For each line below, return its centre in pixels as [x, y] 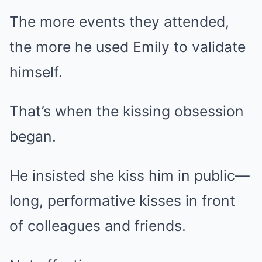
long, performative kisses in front [122, 201]
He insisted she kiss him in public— [130, 175]
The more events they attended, [119, 22]
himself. [36, 72]
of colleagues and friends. [98, 226]
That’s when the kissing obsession [127, 111]
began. [33, 136]
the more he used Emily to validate [127, 47]
